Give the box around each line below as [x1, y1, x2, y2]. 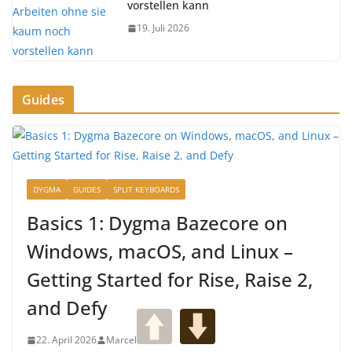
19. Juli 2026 [137, 21, 189, 35]
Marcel [106, 333, 137, 347]
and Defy [27, 295, 107, 321]
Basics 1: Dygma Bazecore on [27, 210, 288, 236]
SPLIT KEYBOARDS [113, 184, 179, 196]
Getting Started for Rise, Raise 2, [27, 266, 313, 293]
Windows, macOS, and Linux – [27, 238, 293, 265]
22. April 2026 [36, 333, 97, 347]
